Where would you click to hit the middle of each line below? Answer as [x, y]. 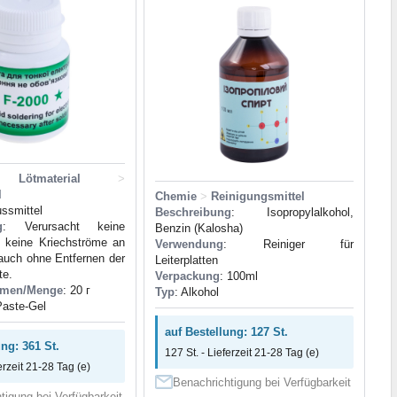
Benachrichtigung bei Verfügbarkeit [262, 383]
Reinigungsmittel [258, 197]
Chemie [176, 197]
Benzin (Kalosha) [199, 229]
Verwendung [189, 245]
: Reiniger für [288, 245]
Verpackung [187, 276]
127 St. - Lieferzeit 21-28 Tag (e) [242, 353]
